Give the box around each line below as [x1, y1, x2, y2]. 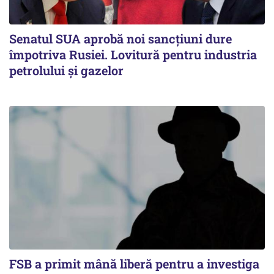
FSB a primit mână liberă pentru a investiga [9, 256, 259, 272]
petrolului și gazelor [9, 62, 124, 79]
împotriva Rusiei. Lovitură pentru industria [9, 46, 257, 63]
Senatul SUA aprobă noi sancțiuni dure [9, 31, 232, 47]
